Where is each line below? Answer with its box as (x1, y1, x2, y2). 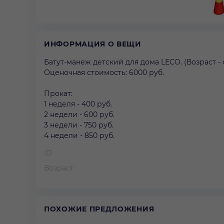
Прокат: (44, 88, 72, 98)
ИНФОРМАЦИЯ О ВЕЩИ (44, 39, 141, 48)
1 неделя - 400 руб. (44, 99, 112, 108)
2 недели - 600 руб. (44, 109, 114, 119)
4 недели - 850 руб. (44, 130, 114, 140)
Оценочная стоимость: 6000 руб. (44, 67, 164, 77)
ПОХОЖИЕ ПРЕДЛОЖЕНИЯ (44, 204, 154, 213)
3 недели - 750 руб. (44, 120, 113, 129)
